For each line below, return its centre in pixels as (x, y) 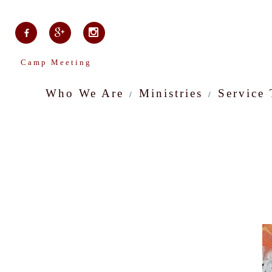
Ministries (171, 93)
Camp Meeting (56, 62)
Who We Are (84, 93)
